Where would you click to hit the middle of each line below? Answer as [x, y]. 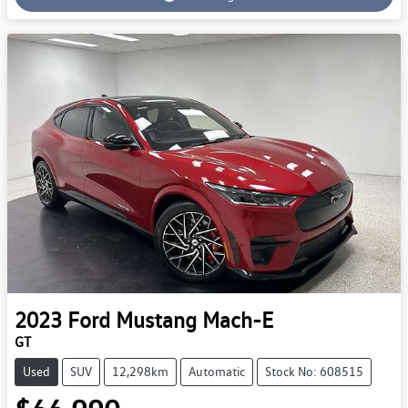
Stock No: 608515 [314, 371]
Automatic [217, 371]
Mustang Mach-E [194, 320]
